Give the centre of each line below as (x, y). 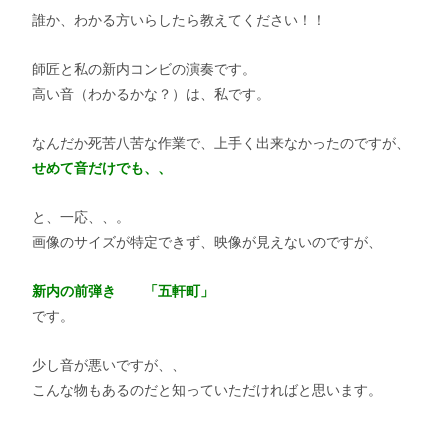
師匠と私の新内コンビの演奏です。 (144, 69)
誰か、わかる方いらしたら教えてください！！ (179, 20)
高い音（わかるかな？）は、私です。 (151, 94)
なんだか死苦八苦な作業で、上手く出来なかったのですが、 (221, 143)
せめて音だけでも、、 (102, 168)
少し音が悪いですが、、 (109, 365)
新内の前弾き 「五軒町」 (123, 291)
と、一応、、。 (81, 217)
